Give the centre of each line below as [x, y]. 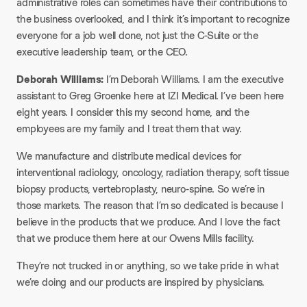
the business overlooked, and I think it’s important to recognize [153, 19]
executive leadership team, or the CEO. [102, 52]
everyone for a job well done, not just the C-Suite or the [137, 35]
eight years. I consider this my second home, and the [133, 112]
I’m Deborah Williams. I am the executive [194, 79]
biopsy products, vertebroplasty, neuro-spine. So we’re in [140, 189]
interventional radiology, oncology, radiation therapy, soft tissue [153, 172]
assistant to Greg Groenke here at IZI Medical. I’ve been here [150, 96]
